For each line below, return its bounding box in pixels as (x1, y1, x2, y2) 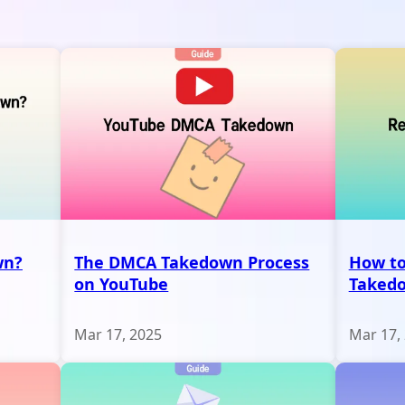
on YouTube (74, 272, 169, 295)
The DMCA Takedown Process (74, 250, 310, 273)
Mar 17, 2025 (74, 324, 163, 344)
